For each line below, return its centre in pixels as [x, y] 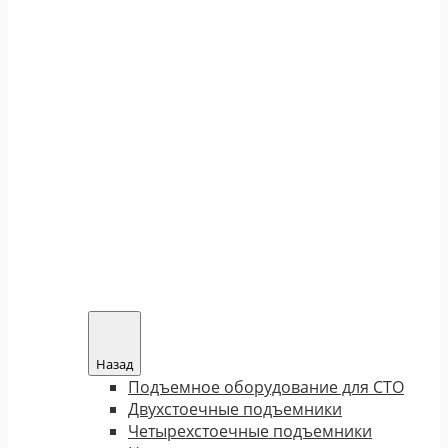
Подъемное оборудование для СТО [266, 386]
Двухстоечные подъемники [235, 408]
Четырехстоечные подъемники [250, 430]
